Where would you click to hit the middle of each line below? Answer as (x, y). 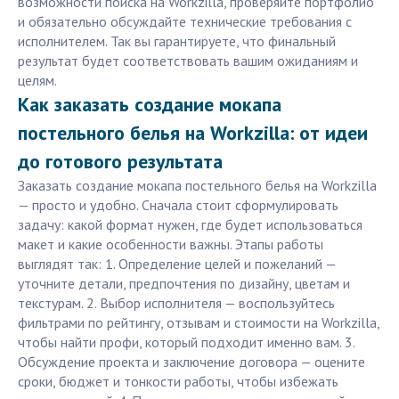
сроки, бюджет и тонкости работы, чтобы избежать (178, 382)
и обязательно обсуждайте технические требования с (185, 22)
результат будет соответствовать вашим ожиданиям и (188, 61)
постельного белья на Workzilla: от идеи (193, 133)
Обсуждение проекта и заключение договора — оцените (191, 362)
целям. (37, 81)
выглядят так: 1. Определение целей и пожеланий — (177, 264)
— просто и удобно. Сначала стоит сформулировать (178, 205)
